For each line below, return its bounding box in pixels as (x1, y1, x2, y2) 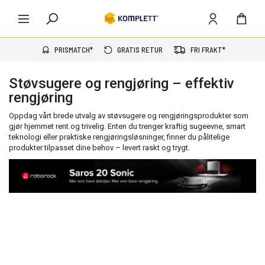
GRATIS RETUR (117, 45, 163, 54)
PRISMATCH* (54, 45, 93, 54)
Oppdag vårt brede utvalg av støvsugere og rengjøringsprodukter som (9, 111, 248, 120)
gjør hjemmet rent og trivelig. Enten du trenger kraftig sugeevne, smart (9, 122, 245, 131)
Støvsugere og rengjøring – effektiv (9, 75, 234, 92)
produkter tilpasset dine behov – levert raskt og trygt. (9, 143, 190, 152)
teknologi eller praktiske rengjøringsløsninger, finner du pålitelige (9, 132, 230, 141)
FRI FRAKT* (190, 45, 225, 54)
